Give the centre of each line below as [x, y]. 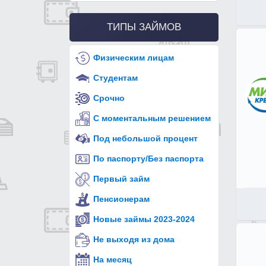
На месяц [113, 259]
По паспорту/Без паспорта [149, 158]
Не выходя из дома [134, 239]
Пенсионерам [122, 199]
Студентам [116, 77]
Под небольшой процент [146, 138]
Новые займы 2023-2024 [144, 219]
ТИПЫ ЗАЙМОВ [144, 27]
